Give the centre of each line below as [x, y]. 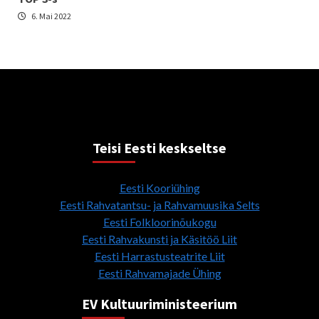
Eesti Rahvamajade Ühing [159, 273]
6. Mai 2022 [51, 16]
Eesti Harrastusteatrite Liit [159, 256]
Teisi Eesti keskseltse [159, 148]
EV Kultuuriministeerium [159, 304]
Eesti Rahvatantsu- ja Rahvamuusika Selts [159, 205]
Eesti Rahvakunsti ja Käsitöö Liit [159, 239]
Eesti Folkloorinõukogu [159, 222]
